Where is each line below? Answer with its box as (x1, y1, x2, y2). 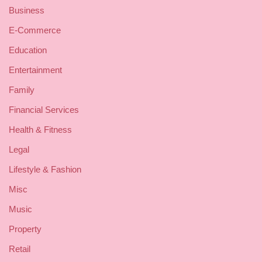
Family (9, 84, 35, 95)
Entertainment (9, 64, 62, 75)
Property (9, 223, 42, 234)
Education (9, 44, 47, 55)
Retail (9, 243, 30, 254)
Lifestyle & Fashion (9, 164, 81, 174)
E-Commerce (9, 25, 61, 35)
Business (9, 5, 44, 15)
